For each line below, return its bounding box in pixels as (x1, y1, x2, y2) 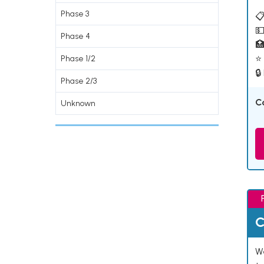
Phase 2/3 (61, 76, 97, 86)
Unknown (61, 98, 95, 108)
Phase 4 (61, 31, 90, 41)
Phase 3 (61, 9, 89, 19)
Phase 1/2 (61, 54, 95, 64)
